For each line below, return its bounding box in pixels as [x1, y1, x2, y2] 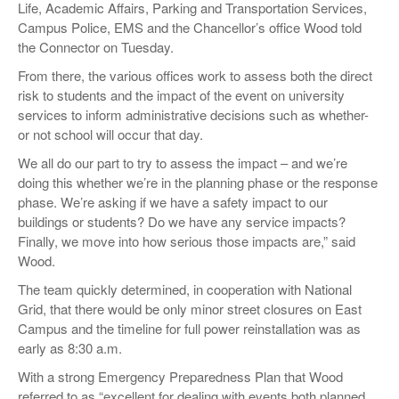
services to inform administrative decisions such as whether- [18, 104, 369, 124]
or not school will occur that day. [18, 124, 203, 143]
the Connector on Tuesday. [18, 37, 174, 56]
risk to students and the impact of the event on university [18, 85, 345, 104]
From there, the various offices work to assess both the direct [18, 65, 372, 85]
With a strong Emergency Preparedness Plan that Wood [18, 366, 343, 386]
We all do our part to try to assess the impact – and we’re [18, 152, 347, 172]
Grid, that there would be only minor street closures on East [18, 298, 362, 318]
